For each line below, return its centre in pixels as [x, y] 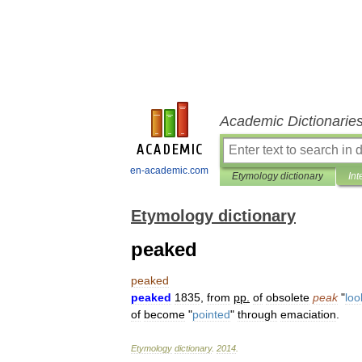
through [257, 314]
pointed [211, 314]
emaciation [308, 314]
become [164, 314]
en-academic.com [169, 170]
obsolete [288, 297]
